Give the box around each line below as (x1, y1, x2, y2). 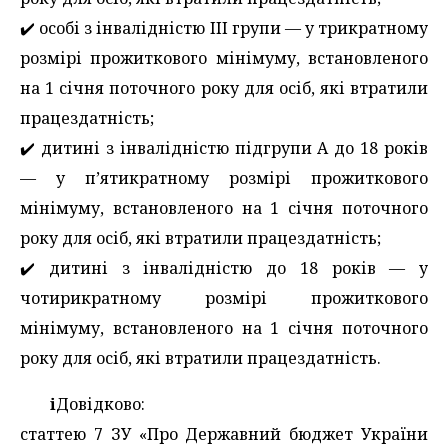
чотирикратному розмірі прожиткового (20, 286, 428, 309)
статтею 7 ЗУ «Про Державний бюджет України (20, 422, 428, 445)
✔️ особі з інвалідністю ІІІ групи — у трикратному (20, 16, 428, 39)
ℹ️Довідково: (50, 392, 145, 415)
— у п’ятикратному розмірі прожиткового (20, 166, 428, 189)
